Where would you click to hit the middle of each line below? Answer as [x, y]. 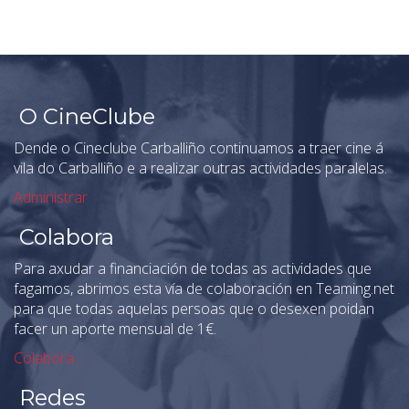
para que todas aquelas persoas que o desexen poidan [194, 309]
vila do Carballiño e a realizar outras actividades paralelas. [200, 168]
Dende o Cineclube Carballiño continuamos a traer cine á [199, 148]
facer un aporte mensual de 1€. [115, 329]
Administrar [51, 197]
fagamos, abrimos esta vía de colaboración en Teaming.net [204, 288]
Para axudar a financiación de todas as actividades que [193, 268]
